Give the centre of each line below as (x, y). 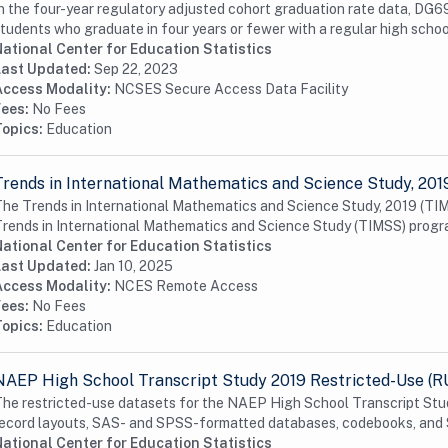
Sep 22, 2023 (136, 69)
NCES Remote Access (186, 286)
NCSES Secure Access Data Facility (231, 89)
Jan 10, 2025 (133, 266)
